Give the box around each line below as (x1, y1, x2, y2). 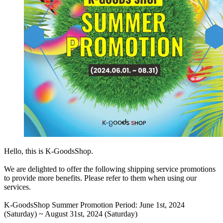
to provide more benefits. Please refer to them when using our (4, 174, 197, 182)
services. (4, 183, 31, 191)
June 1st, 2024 (139, 201, 185, 209)
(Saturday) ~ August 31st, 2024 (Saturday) (4, 210, 137, 218)
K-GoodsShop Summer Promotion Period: (4, 201, 139, 209)
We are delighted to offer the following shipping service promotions (4, 165, 216, 173)
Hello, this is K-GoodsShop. (4, 147, 93, 155)
